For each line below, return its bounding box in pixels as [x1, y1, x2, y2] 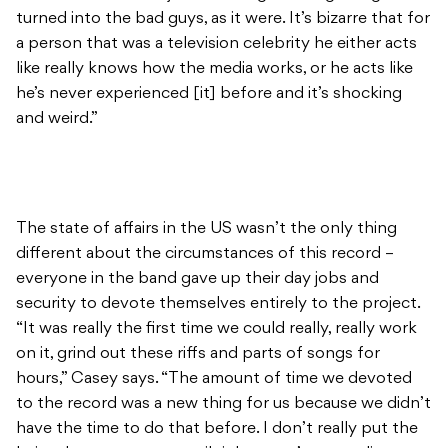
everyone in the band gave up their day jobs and [16, 271, 379, 288]
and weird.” [16, 111, 98, 128]
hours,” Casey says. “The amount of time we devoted [16, 371, 412, 388]
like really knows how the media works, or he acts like [16, 61, 413, 78]
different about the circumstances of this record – [16, 246, 394, 263]
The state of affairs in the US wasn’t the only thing [16, 221, 397, 238]
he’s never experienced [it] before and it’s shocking [16, 86, 402, 103]
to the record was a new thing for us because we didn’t [16, 396, 431, 413]
